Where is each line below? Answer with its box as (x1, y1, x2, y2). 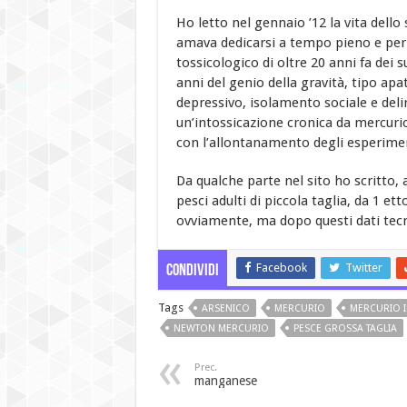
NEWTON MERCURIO (173, 322, 269, 334)
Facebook (255, 260, 307, 274)
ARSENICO (201, 302, 250, 314)
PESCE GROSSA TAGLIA (293, 322, 397, 334)
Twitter (344, 260, 382, 274)
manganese (194, 372, 257, 388)
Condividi (165, 262, 219, 280)
